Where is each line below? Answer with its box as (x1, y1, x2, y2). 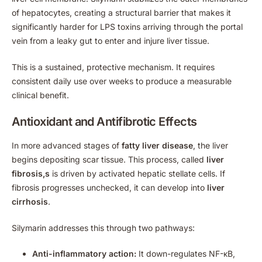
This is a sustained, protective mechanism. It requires (12, 61, 215, 72)
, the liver (193, 140, 228, 150)
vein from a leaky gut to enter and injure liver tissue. (12, 35, 209, 46)
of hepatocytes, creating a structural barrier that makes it (12, 7, 231, 18)
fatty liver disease (122, 140, 193, 150)
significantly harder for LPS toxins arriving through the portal (12, 21, 243, 32)
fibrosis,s (12, 168, 50, 178)
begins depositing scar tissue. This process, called (12, 154, 206, 164)
